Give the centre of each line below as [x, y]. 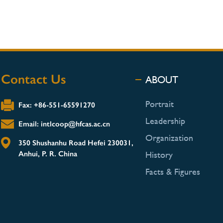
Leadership [165, 120]
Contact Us [34, 79]
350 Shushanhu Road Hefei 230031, [76, 143]
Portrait [159, 104]
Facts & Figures [172, 171]
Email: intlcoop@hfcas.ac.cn [64, 124]
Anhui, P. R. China [48, 154]
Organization [169, 137]
